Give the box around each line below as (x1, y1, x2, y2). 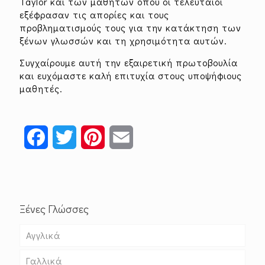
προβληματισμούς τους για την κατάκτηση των (20, 21, 241, 34)
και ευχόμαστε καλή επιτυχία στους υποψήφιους (20, 69, 242, 82)
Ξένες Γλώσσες (20, 201, 89, 216)
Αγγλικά (26, 228, 60, 241)
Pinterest (104, 130, 147, 143)
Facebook (47, 130, 91, 143)
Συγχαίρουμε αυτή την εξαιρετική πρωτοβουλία (20, 56, 238, 69)
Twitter (76, 130, 111, 143)
